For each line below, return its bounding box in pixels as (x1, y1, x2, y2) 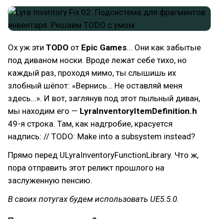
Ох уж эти (8, 43, 46, 52)
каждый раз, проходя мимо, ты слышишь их (8, 68, 176, 78)
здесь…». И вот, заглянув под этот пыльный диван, (8, 93, 200, 103)
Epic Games (81, 43, 127, 52)
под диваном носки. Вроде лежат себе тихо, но (8, 55, 187, 65)
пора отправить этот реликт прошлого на (8, 163, 164, 173)
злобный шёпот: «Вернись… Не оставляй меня (8, 81, 182, 90)
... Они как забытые (127, 43, 201, 52)
